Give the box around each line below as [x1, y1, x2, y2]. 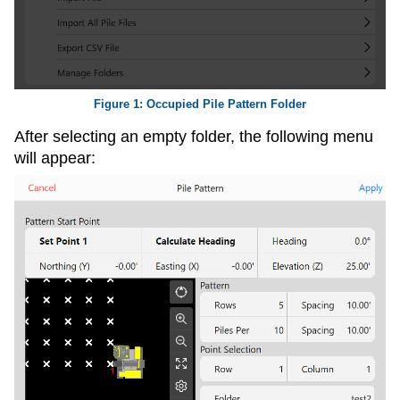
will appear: [14, 148, 96, 167]
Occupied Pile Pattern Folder [146, 97, 306, 112]
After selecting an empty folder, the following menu [14, 127, 373, 146]
